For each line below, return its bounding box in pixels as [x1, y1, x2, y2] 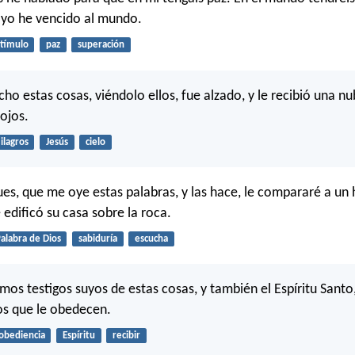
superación [77, 40, 124, 51]
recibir [112, 330, 140, 342]
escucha [134, 233, 168, 244]
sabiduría [78, 233, 117, 244]
